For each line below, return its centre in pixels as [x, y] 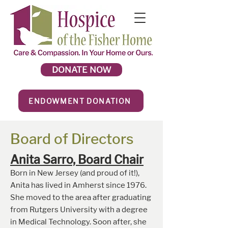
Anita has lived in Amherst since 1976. [78, 185]
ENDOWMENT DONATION [80, 101]
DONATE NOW [81, 70]
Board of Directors [72, 139]
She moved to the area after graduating [81, 197]
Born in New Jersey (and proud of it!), [75, 173]
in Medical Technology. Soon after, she [78, 222]
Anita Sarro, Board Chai [75, 160]
